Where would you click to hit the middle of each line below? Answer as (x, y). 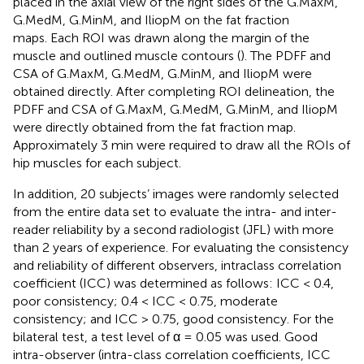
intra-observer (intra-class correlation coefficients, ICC (172, 354)
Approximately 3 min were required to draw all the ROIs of (182, 145)
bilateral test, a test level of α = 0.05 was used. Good (165, 336)
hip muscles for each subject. (97, 162)
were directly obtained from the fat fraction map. (154, 127)
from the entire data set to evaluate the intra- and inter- (175, 211)
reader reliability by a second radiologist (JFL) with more (173, 229)
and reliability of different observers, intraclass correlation (177, 265)
